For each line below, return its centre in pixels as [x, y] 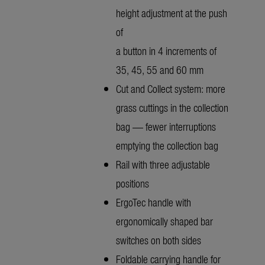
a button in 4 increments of [166, 51]
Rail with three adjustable [163, 164]
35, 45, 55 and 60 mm [160, 70]
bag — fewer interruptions [166, 127]
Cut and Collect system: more [171, 89]
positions [132, 183]
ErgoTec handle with [153, 202]
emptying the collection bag [167, 146]
